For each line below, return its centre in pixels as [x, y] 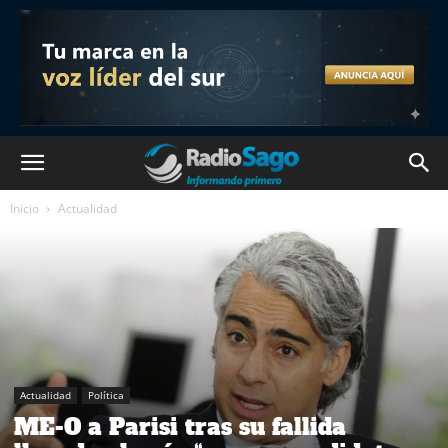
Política [106, 395]
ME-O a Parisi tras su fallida [180, 427]
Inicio [24, 208]
